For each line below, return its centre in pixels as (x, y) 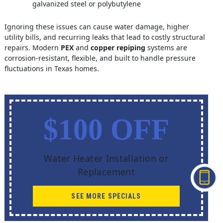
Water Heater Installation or (106, 159)
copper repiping (118, 48)
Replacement (106, 172)
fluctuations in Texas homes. (52, 69)
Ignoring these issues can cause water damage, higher (97, 27)
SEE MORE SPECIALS (106, 196)
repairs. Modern (32, 48)
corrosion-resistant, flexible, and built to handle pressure (100, 58)
